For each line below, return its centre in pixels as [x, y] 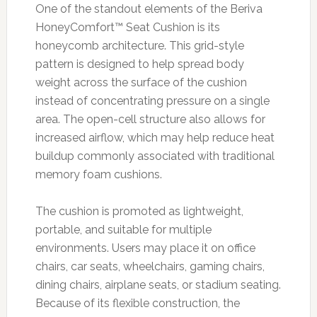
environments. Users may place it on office [145, 248]
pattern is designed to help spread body [139, 64]
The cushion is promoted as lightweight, [139, 211]
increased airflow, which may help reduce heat [155, 137]
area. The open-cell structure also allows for [150, 119]
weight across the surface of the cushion [141, 82]
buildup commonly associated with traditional [155, 156]
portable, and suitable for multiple [123, 229]
